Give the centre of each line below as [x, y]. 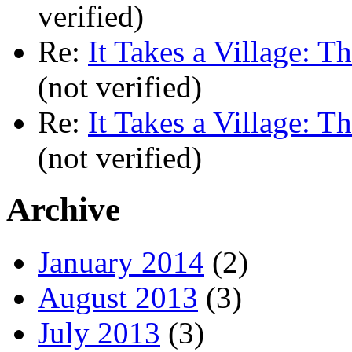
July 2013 [99, 333]
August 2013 [118, 298]
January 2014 [121, 262]
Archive [63, 210]
